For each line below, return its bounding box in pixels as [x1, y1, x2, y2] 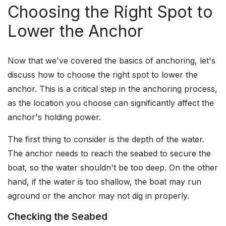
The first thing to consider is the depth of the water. [8, 134, 204, 145]
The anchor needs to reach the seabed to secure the [8, 148, 211, 159]
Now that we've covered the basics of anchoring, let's [8, 55, 215, 66]
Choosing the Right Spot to [8, 2, 213, 22]
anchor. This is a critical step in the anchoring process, [8, 84, 217, 94]
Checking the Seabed [8, 210, 107, 223]
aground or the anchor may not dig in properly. [8, 191, 189, 201]
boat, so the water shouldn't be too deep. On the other [8, 162, 218, 173]
